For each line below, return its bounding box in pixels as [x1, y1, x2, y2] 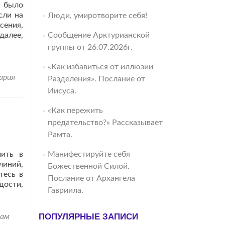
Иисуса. [47, 87, 76, 95]
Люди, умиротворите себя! [47, 12, 147, 20]
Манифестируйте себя [47, 150, 130, 158]
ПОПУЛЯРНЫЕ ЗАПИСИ [39, 212, 138, 221]
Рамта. [47, 131, 72, 139]
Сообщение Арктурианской [47, 31, 150, 39]
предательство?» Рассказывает [47, 119, 163, 127]
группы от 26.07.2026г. [47, 43, 133, 51]
